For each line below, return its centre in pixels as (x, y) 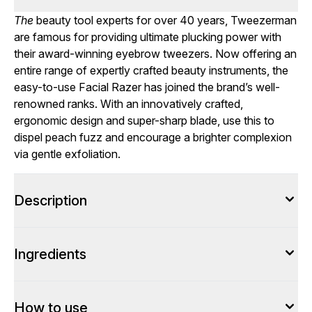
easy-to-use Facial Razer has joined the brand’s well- (147, 87)
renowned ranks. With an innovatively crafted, (128, 104)
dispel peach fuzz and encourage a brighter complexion (153, 137)
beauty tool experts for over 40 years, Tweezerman (165, 20)
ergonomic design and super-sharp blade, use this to (144, 120)
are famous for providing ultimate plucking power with (148, 37)
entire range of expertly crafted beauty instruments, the (151, 70)
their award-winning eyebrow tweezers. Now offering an (155, 54)
